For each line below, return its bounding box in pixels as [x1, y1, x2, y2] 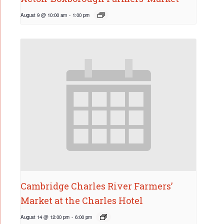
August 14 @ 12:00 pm [20, 213, 69, 220]
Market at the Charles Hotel [20, 194, 143, 206]
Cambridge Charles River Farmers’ [20, 179, 172, 192]
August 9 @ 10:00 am [20, 11, 67, 19]
